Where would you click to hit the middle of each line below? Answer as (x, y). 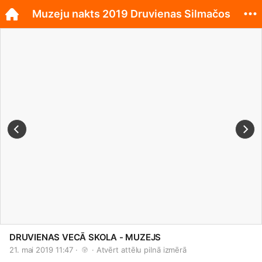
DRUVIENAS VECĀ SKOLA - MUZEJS (85, 237)
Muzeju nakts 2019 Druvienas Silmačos (131, 14)
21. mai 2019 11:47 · (45, 250)
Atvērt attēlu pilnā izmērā (142, 250)
